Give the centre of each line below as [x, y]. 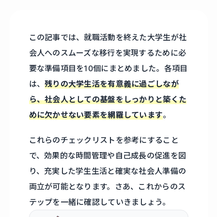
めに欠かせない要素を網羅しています [96, 115]
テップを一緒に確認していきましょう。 [100, 202]
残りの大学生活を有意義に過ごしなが [112, 84]
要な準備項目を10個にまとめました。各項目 [108, 69]
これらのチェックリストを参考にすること [104, 140]
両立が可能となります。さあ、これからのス [107, 187]
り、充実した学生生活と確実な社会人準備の [108, 171]
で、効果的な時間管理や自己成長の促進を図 [108, 156]
